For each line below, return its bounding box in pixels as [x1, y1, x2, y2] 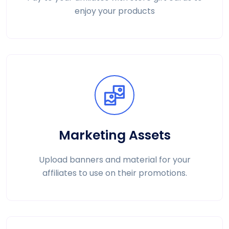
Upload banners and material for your [38, 153, 191, 166]
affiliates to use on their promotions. [42, 167, 187, 179]
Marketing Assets [58, 126, 171, 144]
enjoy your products [74, 5, 155, 17]
